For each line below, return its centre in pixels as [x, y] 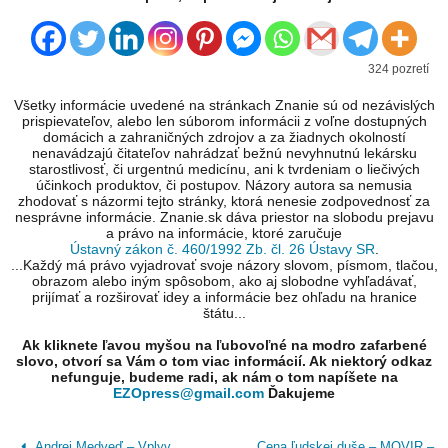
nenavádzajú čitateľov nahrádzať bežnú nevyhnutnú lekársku [224, 153]
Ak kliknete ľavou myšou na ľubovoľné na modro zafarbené [224, 345]
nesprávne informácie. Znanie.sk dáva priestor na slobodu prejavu [224, 217]
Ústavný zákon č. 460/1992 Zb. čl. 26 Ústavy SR [222, 249]
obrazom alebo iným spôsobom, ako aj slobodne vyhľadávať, [224, 281]
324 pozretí [398, 69]
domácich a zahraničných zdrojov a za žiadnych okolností [224, 137]
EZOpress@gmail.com [188, 393]
